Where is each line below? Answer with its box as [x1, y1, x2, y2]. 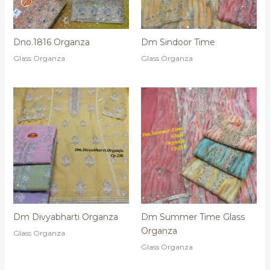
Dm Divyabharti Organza [13, 211, 118, 222]
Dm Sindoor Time [141, 37, 215, 48]
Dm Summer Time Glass [141, 211, 245, 222]
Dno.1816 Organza [13, 37, 90, 48]
